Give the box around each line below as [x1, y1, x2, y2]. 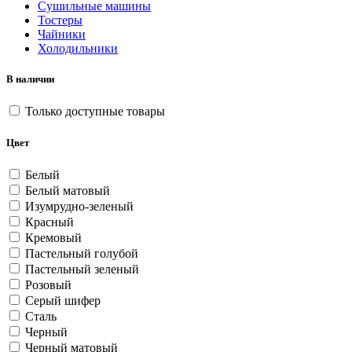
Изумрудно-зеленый [22, 199, 134, 213]
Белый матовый [22, 183, 110, 197]
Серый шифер [22, 293, 101, 307]
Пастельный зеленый [22, 262, 139, 276]
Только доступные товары [22, 104, 165, 119]
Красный [22, 214, 74, 229]
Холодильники [38, 42, 118, 55]
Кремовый [22, 230, 82, 244]
